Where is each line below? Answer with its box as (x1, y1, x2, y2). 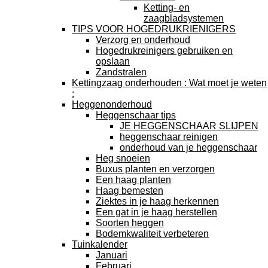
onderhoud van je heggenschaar (120, 142, 257, 153)
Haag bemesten (96, 185, 163, 196)
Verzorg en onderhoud (96, 35, 190, 45)
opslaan (96, 56, 130, 66)
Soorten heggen (96, 218, 164, 228)
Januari (96, 250, 127, 260)
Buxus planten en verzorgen (96, 164, 215, 174)
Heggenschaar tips (96, 110, 176, 120)
